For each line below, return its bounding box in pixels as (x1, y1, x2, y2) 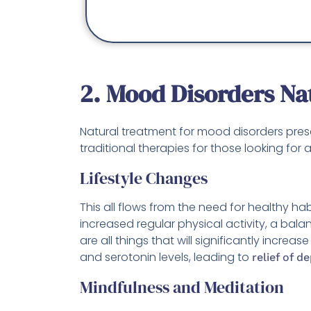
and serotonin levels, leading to (80, 249, 252, 266)
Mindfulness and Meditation (80, 276, 284, 299)
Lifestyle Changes (80, 167, 208, 190)
